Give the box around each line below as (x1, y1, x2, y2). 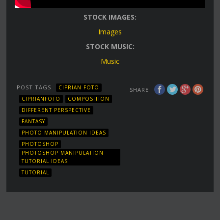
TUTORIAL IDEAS (22, 157, 68, 165)
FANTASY (22, 117, 46, 125)
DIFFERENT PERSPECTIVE (22, 106, 91, 113)
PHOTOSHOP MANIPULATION (22, 149, 104, 156)
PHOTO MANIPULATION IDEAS (22, 129, 107, 136)
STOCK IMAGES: (83, 12, 137, 22)
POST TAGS (17, 83, 52, 91)
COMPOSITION (68, 95, 110, 102)
